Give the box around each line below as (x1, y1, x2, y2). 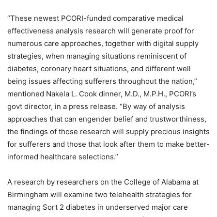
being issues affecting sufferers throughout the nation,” (7, 77, 197, 86)
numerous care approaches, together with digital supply (7, 39, 199, 48)
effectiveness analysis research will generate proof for (7, 26, 194, 36)
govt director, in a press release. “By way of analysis (7, 102, 185, 111)
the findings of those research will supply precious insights (7, 127, 210, 137)
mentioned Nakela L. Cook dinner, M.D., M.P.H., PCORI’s (7, 89, 196, 99)
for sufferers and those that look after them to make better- (7, 139, 210, 149)
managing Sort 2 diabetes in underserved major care (7, 202, 188, 212)
